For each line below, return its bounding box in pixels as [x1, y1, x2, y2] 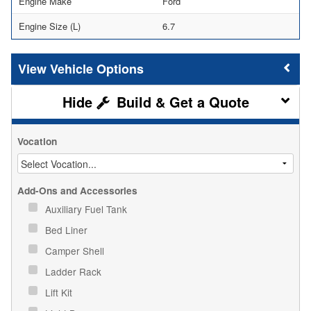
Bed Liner [45, 222, 90, 237]
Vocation [17, 134, 57, 148]
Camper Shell [45, 243, 107, 258]
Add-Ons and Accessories [17, 183, 137, 197]
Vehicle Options [50, 59, 144, 78]
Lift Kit [45, 285, 75, 299]
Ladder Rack [45, 264, 104, 278]
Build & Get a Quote [112, 91, 249, 112]
